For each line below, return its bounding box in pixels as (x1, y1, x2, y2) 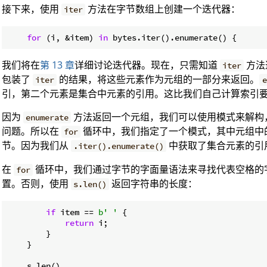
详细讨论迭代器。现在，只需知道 (74, 58, 220, 72)
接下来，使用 (2, 2, 61, 15)
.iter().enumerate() (73, 140, 164, 151)
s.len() (73, 178, 107, 190)
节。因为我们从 (2, 138, 71, 152)
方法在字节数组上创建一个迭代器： (85, 2, 241, 15)
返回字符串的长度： (109, 176, 198, 190)
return (65, 217, 94, 228)
